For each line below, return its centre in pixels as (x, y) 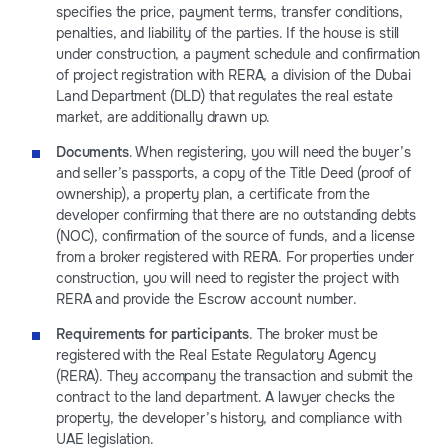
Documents (92, 151)
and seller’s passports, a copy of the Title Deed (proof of (233, 172)
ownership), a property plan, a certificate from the (213, 193)
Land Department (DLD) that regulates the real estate (224, 95)
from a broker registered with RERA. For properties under (235, 256)
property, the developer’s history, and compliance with (229, 417)
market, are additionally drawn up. (163, 116)
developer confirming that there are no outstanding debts (236, 214)
